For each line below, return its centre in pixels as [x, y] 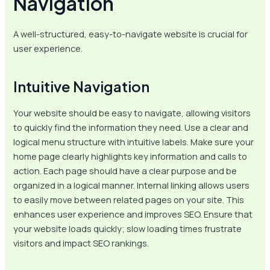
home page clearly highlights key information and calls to [130, 156]
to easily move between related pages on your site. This [129, 199]
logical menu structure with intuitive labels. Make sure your [134, 141]
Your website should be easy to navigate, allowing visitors [132, 112]
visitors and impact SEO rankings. [81, 243]
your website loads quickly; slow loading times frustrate [128, 228]
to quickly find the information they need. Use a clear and [131, 127]
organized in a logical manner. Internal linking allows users [132, 185]
